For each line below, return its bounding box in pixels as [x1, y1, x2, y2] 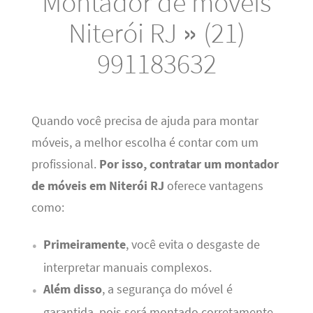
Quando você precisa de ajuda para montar [31, 112, 259, 129]
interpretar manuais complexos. [43, 259, 212, 275]
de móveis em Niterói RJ [31, 177, 164, 194]
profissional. [31, 156, 99, 172]
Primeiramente [43, 236, 126, 252]
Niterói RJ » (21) [68, 14, 245, 50]
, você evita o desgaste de [125, 236, 260, 252]
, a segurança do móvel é [101, 281, 233, 297]
